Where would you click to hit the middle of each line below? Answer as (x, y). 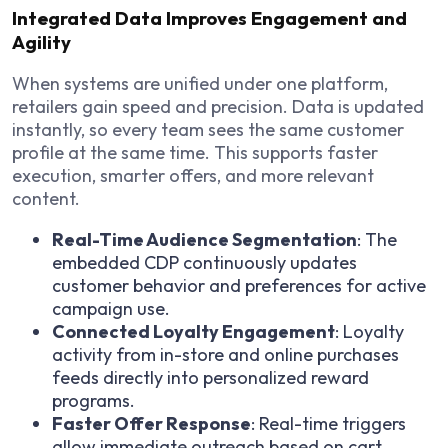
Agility (41, 41)
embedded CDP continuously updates (204, 263)
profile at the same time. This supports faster (195, 153)
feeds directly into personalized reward (210, 378)
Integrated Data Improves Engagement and (209, 17)
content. (46, 199)
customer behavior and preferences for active (239, 286)
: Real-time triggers (328, 424)
